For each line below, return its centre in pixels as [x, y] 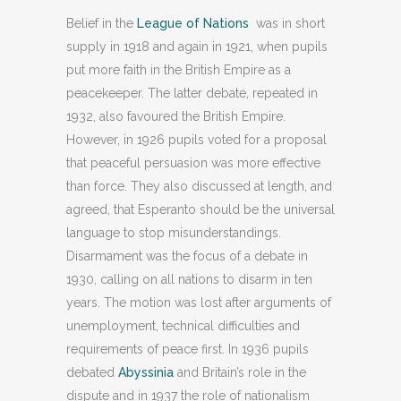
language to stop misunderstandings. [174, 233]
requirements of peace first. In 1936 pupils [188, 349]
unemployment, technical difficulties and [183, 326]
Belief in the [102, 23]
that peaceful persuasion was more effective [193, 163]
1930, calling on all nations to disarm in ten [189, 279]
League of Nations [193, 23]
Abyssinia [146, 372]
